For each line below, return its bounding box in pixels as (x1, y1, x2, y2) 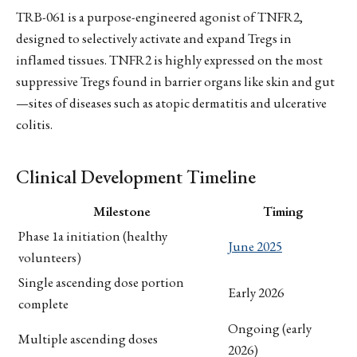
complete (18, 295, 69, 313)
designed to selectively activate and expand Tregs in (16, 29, 292, 48)
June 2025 (228, 237, 282, 256)
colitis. (16, 116, 53, 134)
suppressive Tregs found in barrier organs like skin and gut (16, 73, 335, 91)
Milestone (92, 202, 151, 221)
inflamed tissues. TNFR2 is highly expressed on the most (16, 51, 323, 69)
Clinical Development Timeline (16, 164, 256, 190)
